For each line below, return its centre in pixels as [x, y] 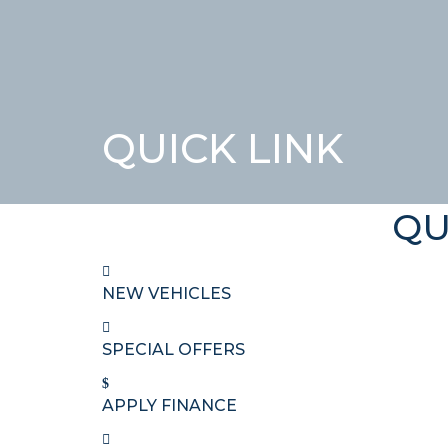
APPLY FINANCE [169, 405]
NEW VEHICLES [166, 293]
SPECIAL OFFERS [173, 349]
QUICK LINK [222, 148]
